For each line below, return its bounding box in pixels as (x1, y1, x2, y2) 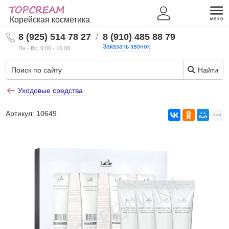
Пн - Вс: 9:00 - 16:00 (18, 45, 71, 51)
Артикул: (6, 109, 37, 118)
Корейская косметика (10, 15, 90, 24)
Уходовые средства (18, 86, 83, 95)
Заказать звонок (103, 43, 150, 50)
